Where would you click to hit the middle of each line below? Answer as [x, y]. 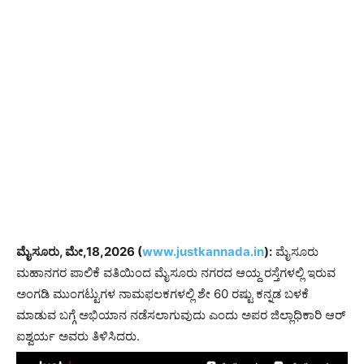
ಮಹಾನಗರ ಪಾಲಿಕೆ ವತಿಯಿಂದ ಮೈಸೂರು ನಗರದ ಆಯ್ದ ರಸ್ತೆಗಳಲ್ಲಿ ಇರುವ [176, 272]
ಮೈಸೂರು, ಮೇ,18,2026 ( [79, 251]
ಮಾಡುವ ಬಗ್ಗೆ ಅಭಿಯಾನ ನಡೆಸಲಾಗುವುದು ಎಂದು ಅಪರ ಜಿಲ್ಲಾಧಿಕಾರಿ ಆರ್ [181, 314]
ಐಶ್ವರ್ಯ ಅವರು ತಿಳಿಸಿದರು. [78, 336]
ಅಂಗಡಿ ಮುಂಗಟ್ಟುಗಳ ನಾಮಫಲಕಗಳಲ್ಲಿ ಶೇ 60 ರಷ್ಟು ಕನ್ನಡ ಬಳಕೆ [162, 293]
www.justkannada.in [203, 251]
